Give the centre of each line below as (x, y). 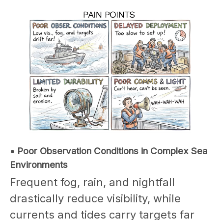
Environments (39, 165)
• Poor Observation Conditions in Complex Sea (109, 151)
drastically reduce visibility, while (95, 198)
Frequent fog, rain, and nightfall (92, 182)
